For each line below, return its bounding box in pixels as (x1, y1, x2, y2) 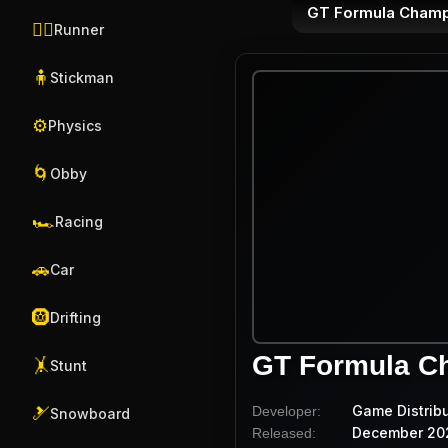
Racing (55, 213, 103, 230)
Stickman (50, 69, 114, 86)
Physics (48, 117, 102, 134)
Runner (54, 21, 104, 38)
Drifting (50, 309, 101, 326)
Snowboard (50, 405, 130, 422)
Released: (252, 424, 316, 441)
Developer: (252, 402, 321, 419)
